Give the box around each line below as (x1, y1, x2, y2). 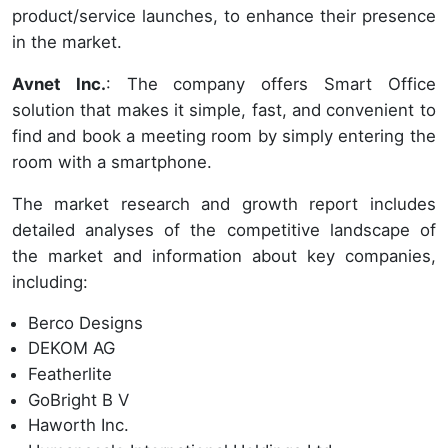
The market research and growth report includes (12, 193, 436, 214)
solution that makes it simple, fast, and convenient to (12, 99, 436, 120)
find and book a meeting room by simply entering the (12, 125, 436, 146)
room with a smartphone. (12, 151, 212, 172)
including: (12, 271, 88, 292)
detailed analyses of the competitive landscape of (12, 219, 436, 240)
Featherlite (28, 363, 112, 384)
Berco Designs (28, 312, 143, 333)
